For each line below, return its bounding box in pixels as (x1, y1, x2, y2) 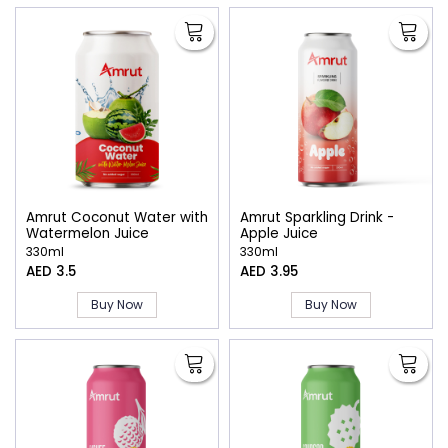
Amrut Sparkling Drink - (240, 207, 394, 227)
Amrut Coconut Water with (26, 207, 208, 227)
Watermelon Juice (26, 223, 149, 243)
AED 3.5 (26, 262, 76, 282)
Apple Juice (240, 223, 318, 243)
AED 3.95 (240, 262, 298, 282)
